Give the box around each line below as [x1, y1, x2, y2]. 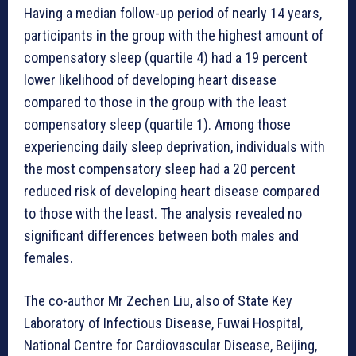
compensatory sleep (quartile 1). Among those [24, 116, 291, 133]
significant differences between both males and [24, 227, 299, 245]
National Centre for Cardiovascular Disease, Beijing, [24, 337, 317, 354]
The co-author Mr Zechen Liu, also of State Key [24, 292, 292, 310]
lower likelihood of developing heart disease [24, 72, 277, 89]
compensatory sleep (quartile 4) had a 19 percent [24, 49, 308, 67]
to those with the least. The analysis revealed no [24, 205, 302, 222]
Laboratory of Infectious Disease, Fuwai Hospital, [24, 315, 303, 332]
